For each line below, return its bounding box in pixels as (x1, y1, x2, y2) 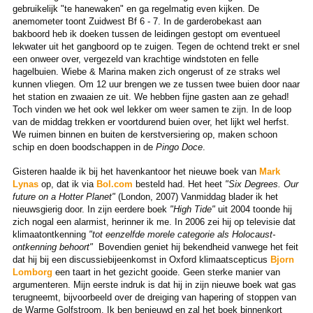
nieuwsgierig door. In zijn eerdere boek (12, 204, 167, 215)
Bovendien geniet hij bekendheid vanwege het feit (92, 242, 298, 253)
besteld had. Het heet (132, 179, 225, 190)
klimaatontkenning (12, 229, 89, 240)
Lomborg (12, 267, 52, 278)
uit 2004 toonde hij (214, 204, 292, 215)
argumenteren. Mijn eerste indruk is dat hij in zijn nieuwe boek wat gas (12, 279, 296, 291)
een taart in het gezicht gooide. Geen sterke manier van (52, 267, 280, 278)
